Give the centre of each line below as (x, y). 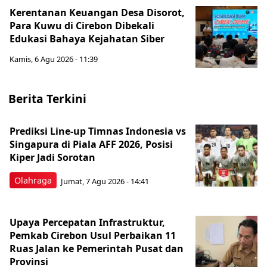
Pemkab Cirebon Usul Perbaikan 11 (93, 235)
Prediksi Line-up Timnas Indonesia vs (98, 131)
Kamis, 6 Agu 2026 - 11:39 (54, 59)
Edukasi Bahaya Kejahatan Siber (87, 39)
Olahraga (33, 180)
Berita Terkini (47, 99)
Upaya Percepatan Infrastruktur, (87, 222)
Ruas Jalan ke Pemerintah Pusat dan (97, 249)
